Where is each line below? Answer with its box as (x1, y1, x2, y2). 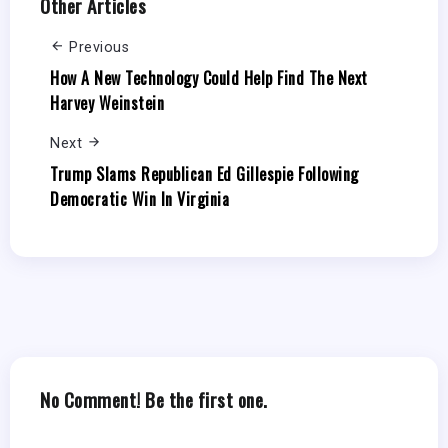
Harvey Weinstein (50, 90, 164, 115)
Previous (69, 39, 129, 57)
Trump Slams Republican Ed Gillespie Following (50, 161, 359, 186)
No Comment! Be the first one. (40, 384, 268, 414)
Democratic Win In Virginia (50, 186, 229, 211)
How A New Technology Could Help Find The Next (50, 65, 368, 90)
